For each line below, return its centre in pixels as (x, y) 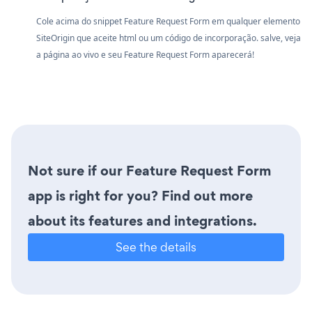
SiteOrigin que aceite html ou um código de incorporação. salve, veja (169, 38)
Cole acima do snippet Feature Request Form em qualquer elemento (168, 21)
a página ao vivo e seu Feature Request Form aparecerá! (145, 54)
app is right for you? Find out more (140, 195)
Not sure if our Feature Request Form (149, 170)
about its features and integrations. (142, 220)
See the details (156, 247)
